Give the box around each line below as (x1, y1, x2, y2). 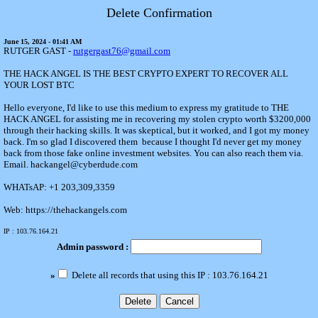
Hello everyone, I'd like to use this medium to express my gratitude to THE (4, 102, 289, 113)
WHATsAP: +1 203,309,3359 (4, 182, 115, 192)
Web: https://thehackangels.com (4, 204, 129, 215)
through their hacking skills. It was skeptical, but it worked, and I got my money (4, 125, 309, 136)
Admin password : (56, 241, 131, 252)
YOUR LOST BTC (4, 79, 75, 90)
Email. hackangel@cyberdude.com (4, 159, 138, 170)
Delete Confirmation (106, 6, 212, 20)
